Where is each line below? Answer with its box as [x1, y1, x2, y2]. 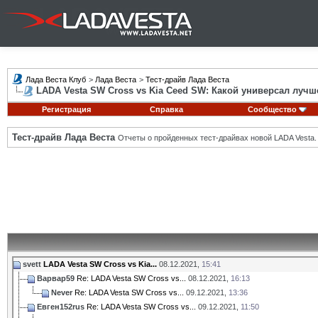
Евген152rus [37, 302, 84, 311]
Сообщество [247, 105, 297, 114]
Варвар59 [37, 273, 75, 283]
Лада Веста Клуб [26, 75, 86, 84]
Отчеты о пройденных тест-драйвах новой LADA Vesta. [118, 133, 317, 142]
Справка [150, 105, 183, 114]
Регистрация [41, 105, 91, 114]
